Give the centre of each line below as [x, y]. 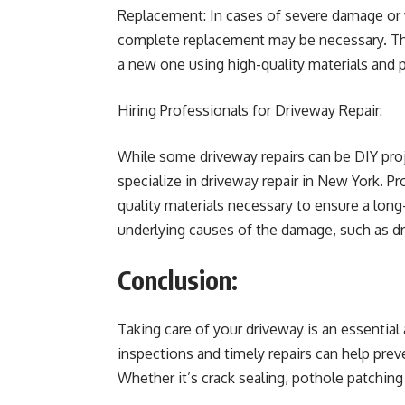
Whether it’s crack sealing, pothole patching [260, 378]
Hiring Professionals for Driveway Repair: [250, 110]
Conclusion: [178, 280]
